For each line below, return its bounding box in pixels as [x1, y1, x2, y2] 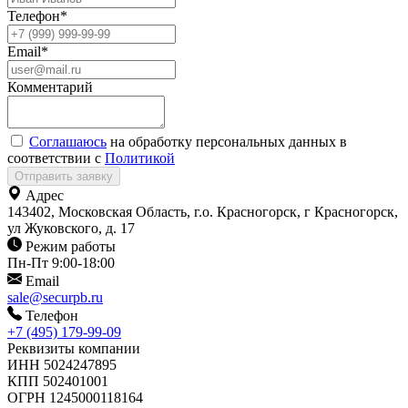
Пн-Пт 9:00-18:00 [7, 254, 115, 270]
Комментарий [7, 78, 93, 95]
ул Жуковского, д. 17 [7, 219, 135, 236]
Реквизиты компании [7, 340, 140, 356]
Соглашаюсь [29, 133, 107, 149]
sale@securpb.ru [7, 289, 103, 305]
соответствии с [7, 149, 105, 166]
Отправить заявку [15, 168, 113, 183]
